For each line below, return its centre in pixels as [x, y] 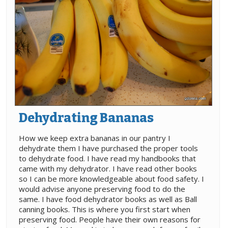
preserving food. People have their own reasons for [110, 219]
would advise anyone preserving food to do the [102, 189]
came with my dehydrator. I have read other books [108, 168]
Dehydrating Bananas [86, 118]
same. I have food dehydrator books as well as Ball [108, 199]
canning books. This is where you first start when [105, 209]
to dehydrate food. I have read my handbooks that [107, 158]
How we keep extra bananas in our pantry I [95, 138]
